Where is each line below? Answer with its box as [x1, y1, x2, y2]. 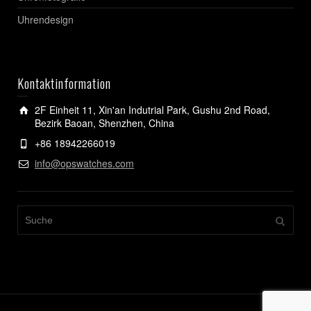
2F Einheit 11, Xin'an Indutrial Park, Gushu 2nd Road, [35, 102, 270, 117]
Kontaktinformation [17, 72, 111, 92]
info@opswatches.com [35, 155, 134, 170]
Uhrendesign [17, 12, 74, 26]
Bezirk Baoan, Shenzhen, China [35, 115, 174, 130]
